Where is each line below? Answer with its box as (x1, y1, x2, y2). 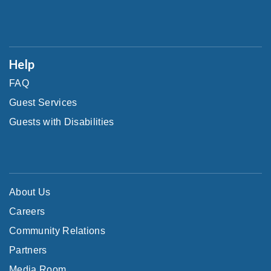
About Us (9, 186, 51, 197)
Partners (9, 244, 47, 255)
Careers (9, 206, 45, 217)
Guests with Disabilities (9, 116, 114, 127)
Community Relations (9, 225, 106, 236)
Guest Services (9, 97, 77, 108)
